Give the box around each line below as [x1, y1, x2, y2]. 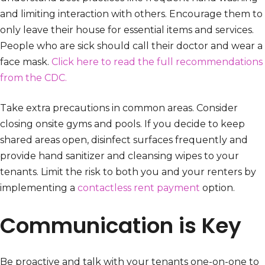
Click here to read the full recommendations [51, 56, 263, 68]
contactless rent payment [75, 182, 200, 194]
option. [200, 182, 235, 194]
